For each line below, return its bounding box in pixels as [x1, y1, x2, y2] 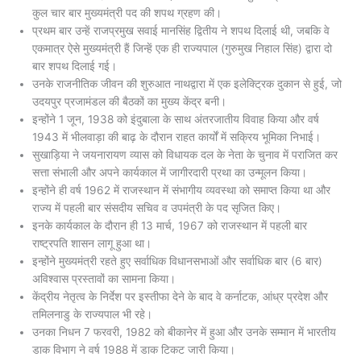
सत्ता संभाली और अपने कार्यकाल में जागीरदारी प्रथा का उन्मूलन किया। [32, 166, 307, 179]
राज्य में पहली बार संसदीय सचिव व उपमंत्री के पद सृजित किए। [32, 201, 281, 214]
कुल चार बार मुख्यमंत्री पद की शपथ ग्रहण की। [32, 6, 222, 19]
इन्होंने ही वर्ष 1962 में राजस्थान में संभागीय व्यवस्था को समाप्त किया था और [32, 184, 330, 197]
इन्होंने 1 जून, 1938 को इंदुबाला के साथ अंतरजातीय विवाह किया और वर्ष [32, 113, 319, 126]
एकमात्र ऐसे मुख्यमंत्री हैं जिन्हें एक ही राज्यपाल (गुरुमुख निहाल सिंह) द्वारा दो [32, 42, 332, 55]
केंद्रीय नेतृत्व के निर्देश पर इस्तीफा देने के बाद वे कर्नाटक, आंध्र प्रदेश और [32, 290, 328, 303]
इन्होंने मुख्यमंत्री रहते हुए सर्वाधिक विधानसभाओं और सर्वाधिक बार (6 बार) [32, 255, 322, 268]
